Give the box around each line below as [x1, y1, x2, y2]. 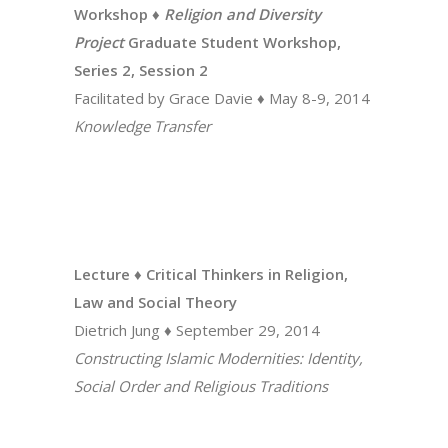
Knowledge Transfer [74, 116, 211, 136]
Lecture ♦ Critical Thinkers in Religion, [74, 264, 348, 284]
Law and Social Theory [74, 292, 237, 312]
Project [74, 32, 124, 52]
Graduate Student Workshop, [124, 32, 341, 52]
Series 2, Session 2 [74, 60, 208, 80]
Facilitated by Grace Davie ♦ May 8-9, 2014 [74, 88, 370, 108]
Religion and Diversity [160, 4, 321, 24]
